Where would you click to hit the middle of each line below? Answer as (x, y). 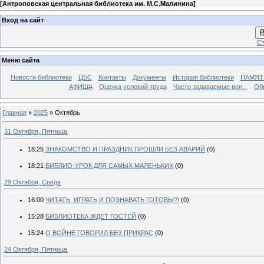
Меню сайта (21, 60)
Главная (14, 112)
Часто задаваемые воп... (210, 87)
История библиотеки (203, 77)
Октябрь (67, 112)
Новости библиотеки (41, 77)
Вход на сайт (23, 20)
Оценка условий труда (133, 87)
